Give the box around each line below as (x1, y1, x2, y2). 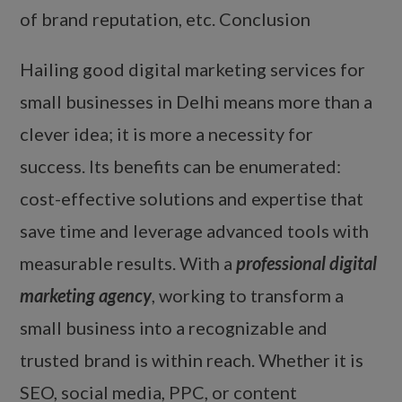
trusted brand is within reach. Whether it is (20, 349, 364, 371)
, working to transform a (152, 284, 345, 307)
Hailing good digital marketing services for (20, 58, 366, 81)
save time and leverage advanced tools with (20, 220, 370, 242)
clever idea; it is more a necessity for (20, 123, 314, 145)
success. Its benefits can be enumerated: (20, 155, 342, 178)
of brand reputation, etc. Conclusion (20, 8, 311, 31)
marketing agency (20, 284, 153, 307)
